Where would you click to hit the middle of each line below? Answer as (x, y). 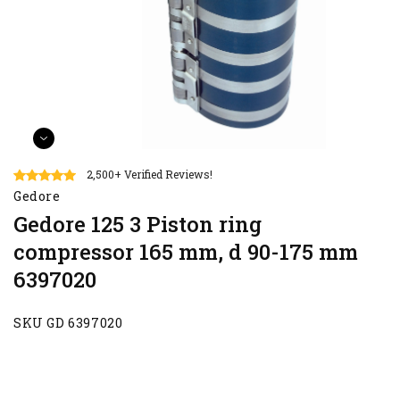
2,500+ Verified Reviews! (150, 175)
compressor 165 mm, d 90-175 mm (186, 252)
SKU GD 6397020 (68, 323)
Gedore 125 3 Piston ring (137, 225)
